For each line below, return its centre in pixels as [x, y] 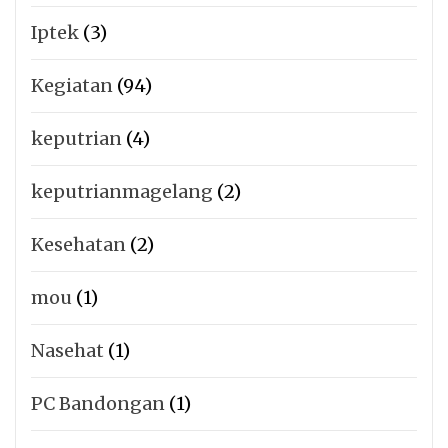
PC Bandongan [98, 404]
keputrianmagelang [122, 192]
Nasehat [67, 351]
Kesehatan [78, 245]
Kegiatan [72, 86]
